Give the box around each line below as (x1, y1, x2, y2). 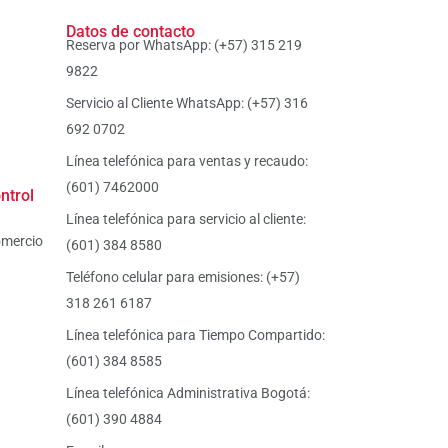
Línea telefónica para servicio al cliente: (66, 211, 306, 228)
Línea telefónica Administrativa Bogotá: (66, 385, 310, 402)
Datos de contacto (66, 22, 195, 42)
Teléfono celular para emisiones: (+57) (66, 269, 300, 286)
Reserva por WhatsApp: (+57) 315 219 (66, 37, 302, 54)
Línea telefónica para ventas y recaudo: (66, 153, 308, 170)
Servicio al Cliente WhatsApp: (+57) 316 (66, 95, 308, 112)
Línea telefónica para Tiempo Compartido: (66, 327, 325, 344)
